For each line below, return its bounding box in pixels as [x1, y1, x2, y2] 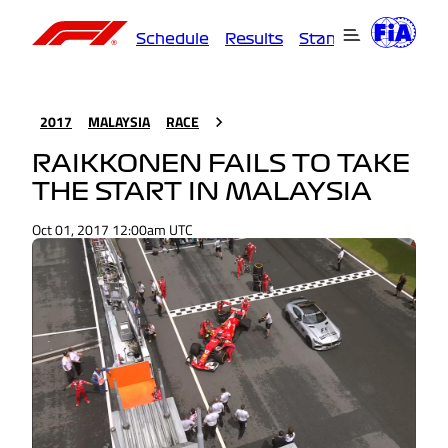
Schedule [136, 31, 209, 46]
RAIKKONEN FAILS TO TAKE [32, 152, 410, 177]
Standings [299, 31, 379, 46]
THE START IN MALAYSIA [32, 180, 372, 205]
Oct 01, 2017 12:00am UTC [32, 219, 193, 241]
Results [225, 31, 283, 46]
